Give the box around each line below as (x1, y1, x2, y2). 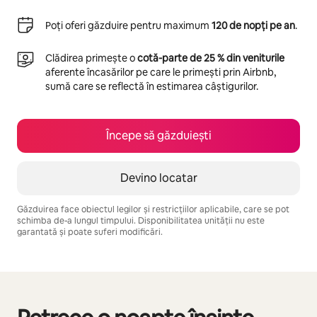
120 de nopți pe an (212, 19, 295, 32)
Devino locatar (120, 171, 197, 185)
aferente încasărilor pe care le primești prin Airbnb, (45, 66, 276, 79)
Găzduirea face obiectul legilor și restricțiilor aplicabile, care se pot (17, 204, 289, 215)
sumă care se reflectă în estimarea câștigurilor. (45, 80, 258, 93)
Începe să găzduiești (105, 128, 212, 143)
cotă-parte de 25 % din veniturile (137, 52, 284, 64)
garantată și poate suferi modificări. (17, 226, 163, 238)
